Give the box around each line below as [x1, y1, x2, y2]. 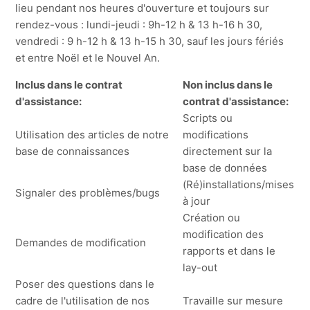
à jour [183, 194, 211, 208]
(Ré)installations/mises [183, 177, 295, 191]
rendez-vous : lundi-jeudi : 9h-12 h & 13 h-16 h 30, [15, 17, 263, 31]
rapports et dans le [183, 244, 276, 257]
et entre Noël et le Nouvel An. [15, 51, 161, 64]
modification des [183, 227, 264, 241]
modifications [183, 127, 249, 141]
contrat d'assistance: [183, 94, 289, 108]
